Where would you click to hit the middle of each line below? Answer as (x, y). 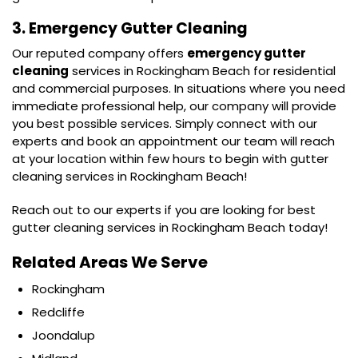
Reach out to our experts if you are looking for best (164, 209)
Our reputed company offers (99, 53)
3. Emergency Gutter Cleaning (131, 28)
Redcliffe (58, 312)
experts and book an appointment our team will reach (173, 141)
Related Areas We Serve (110, 262)
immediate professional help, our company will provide (174, 105)
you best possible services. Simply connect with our (165, 123)
